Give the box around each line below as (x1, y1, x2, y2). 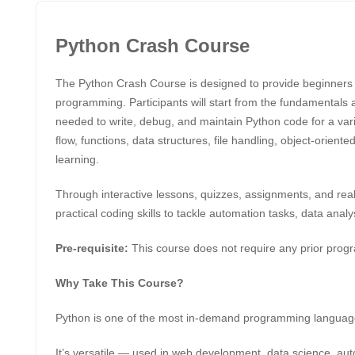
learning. (55, 153, 99, 166)
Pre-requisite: (55, 242, 128, 254)
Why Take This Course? (55, 277, 184, 289)
